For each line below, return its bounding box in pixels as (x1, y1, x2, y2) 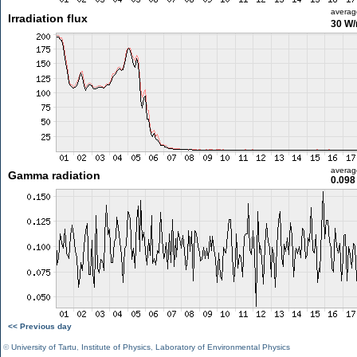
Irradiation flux (7, 12, 88, 25)
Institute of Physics (81, 343, 151, 351)
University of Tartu (11, 343, 76, 351)
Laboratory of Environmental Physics (155, 343, 290, 351)
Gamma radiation (7, 169, 100, 182)
